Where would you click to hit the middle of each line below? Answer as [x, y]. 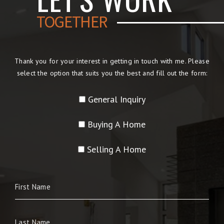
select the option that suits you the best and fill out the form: [112, 73]
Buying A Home [116, 124]
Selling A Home [116, 149]
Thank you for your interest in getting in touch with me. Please [112, 61]
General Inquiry [116, 99]
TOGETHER [71, 22]
